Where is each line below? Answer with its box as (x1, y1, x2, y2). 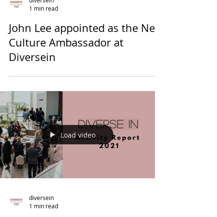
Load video (61, 194, 95, 203)
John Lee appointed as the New (9, 85, 163, 99)
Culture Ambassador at (9, 99, 124, 114)
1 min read (29, 68, 58, 77)
